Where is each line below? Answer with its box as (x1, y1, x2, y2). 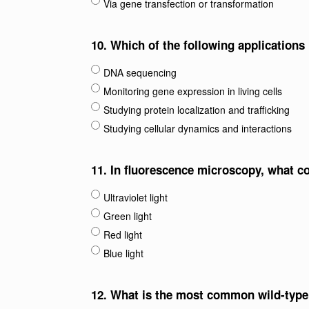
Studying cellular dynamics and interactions (103, 121, 292, 135)
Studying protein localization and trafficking (103, 103, 290, 117)
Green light (103, 209, 152, 223)
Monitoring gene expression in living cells (103, 84, 282, 98)
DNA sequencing (103, 66, 177, 79)
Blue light (103, 246, 143, 260)
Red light (103, 228, 142, 241)
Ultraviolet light (103, 190, 168, 204)
